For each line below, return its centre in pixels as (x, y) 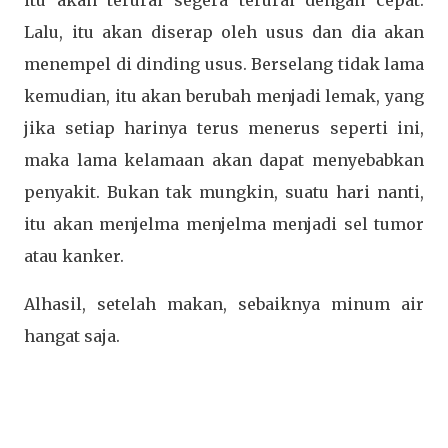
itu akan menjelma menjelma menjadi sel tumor (224, 224)
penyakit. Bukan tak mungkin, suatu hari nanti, (224, 192)
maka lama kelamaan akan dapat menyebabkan (224, 160)
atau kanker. (76, 256)
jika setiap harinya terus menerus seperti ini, (224, 128)
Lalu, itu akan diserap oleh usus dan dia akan (224, 32)
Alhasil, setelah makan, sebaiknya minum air (224, 304)
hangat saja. (74, 336)
